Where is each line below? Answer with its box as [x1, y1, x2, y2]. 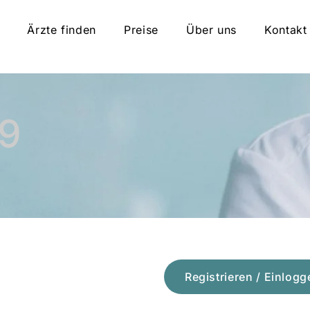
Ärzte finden [27, 23, 97, 37]
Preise [124, 23, 158, 37]
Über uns [185, 23, 237, 37]
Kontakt [264, 23, 307, 37]
